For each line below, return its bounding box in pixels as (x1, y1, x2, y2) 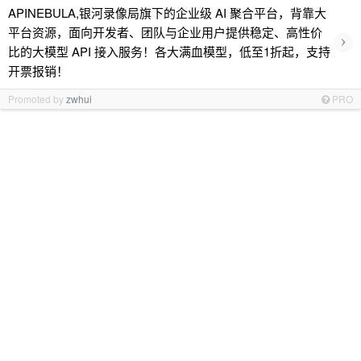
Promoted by (8, 92, 66, 106)
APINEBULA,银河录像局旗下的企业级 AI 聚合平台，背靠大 (8, 4, 326, 21)
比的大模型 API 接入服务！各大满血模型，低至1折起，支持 (8, 43, 330, 60)
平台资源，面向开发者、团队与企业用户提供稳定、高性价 (8, 23, 322, 40)
